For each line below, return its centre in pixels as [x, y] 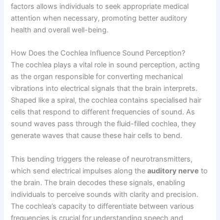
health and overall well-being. [60, 30]
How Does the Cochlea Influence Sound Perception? [98, 53]
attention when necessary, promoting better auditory [99, 18]
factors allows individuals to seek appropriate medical [100, 7]
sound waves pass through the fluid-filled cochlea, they [104, 124]
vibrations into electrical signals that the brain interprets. [104, 89]
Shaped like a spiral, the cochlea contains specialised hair [106, 100]
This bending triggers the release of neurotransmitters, [102, 159]
